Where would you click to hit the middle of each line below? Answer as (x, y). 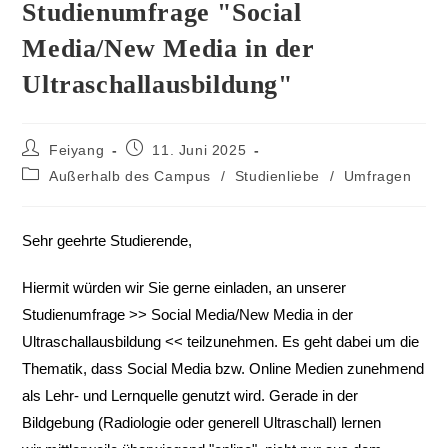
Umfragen (377, 176)
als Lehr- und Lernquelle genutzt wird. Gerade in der (190, 396)
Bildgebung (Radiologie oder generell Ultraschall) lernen (202, 423)
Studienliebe (277, 176)
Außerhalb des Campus (130, 176)
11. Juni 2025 (199, 150)
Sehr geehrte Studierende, (107, 241)
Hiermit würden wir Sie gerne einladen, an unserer (184, 288)
